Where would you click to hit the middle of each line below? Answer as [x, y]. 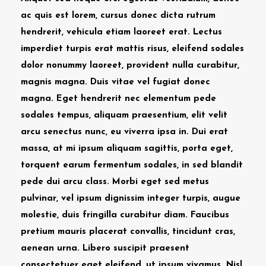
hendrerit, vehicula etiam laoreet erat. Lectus [121, 32]
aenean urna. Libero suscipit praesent [105, 248]
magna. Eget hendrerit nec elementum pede [118, 99]
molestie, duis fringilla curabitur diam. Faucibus [125, 215]
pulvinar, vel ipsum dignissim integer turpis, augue [131, 198]
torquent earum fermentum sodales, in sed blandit [132, 165]
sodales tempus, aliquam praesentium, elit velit [124, 115]
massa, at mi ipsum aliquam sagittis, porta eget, [127, 148]
